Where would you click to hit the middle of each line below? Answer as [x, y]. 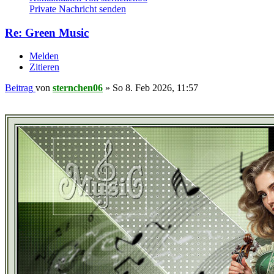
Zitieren [44, 67]
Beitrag [19, 88]
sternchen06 [78, 88]
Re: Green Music [47, 32]
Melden [44, 56]
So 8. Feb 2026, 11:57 [155, 88]
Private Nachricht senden [78, 9]
